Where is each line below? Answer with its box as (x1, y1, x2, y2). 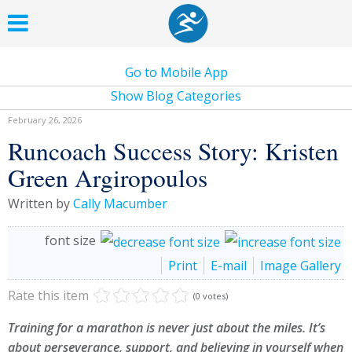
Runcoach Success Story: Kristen (8, 134, 339, 167)
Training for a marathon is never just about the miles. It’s (8, 318, 325, 336)
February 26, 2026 (8, 114, 82, 126)
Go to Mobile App (124, 64, 228, 81)
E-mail (211, 256, 247, 274)
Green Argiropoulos (8, 161, 207, 194)
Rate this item (8, 286, 89, 304)
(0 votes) (193, 289, 228, 302)
